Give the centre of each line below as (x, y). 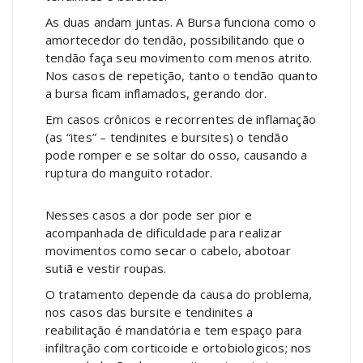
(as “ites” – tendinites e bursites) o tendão (167, 137)
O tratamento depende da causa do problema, (179, 295)
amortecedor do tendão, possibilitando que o (175, 40)
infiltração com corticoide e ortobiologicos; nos (179, 348)
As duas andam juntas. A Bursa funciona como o (181, 22)
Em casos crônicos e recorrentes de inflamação (181, 120)
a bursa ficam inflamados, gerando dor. (156, 94)
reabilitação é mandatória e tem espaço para (174, 330)
